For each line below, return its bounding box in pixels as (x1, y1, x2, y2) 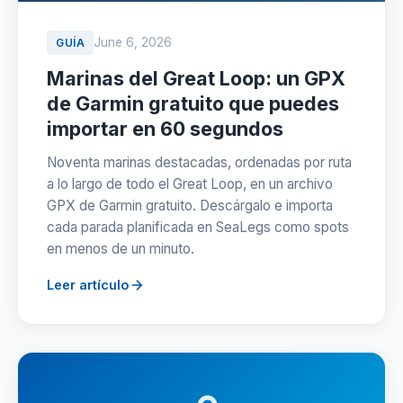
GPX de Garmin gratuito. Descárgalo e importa (47, 197, 333, 214)
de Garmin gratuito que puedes (47, 92, 339, 115)
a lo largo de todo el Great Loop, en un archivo (47, 175, 333, 193)
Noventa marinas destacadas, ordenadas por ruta (47, 154, 352, 171)
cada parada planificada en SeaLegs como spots (47, 219, 349, 236)
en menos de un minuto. (47, 240, 194, 257)
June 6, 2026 (94, 35, 172, 49)
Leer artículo (47, 277, 129, 292)
